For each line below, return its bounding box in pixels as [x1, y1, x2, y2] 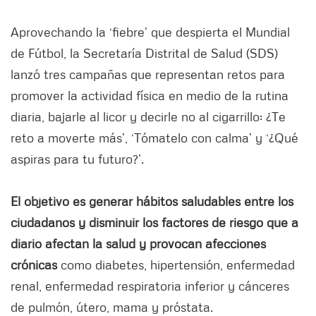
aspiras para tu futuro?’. [11, 150, 144, 166]
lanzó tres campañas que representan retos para [11, 66, 285, 82]
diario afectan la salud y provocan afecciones [11, 235, 266, 251]
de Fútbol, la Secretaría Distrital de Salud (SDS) [11, 44, 278, 61]
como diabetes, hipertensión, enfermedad [57, 256, 295, 272]
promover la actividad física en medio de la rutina [11, 87, 288, 103]
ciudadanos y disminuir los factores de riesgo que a [11, 214, 298, 230]
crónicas [11, 256, 57, 272]
